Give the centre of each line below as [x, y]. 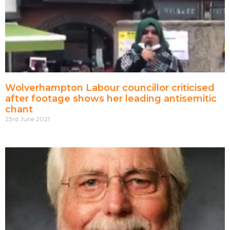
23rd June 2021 [27, 119]
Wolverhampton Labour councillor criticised [110, 88]
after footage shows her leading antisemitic [111, 99]
